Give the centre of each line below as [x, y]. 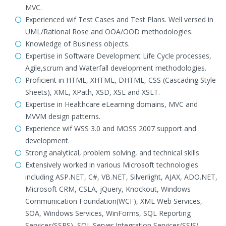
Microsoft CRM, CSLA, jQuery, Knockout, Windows [108, 189]
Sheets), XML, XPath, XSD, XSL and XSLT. [93, 92]
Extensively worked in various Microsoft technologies [112, 165]
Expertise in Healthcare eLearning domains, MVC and [111, 104]
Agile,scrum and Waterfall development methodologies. [116, 68]
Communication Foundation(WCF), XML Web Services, [114, 201]
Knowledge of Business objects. [77, 44]
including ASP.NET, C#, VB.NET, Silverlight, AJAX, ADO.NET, [121, 177]
